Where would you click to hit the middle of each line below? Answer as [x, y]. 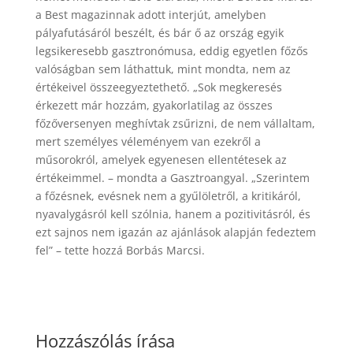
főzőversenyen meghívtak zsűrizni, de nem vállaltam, [175, 123]
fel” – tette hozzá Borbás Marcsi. [120, 250]
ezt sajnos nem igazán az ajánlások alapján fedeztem [175, 232]
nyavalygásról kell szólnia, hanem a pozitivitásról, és [173, 214]
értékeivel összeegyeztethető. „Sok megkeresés [158, 87]
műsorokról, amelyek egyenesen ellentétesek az [161, 160]
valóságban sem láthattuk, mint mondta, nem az [163, 69]
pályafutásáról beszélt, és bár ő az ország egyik [159, 33]
